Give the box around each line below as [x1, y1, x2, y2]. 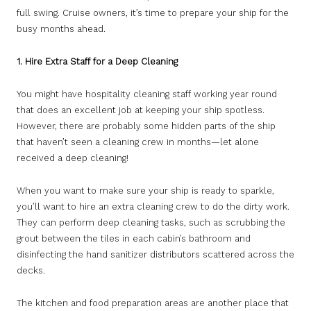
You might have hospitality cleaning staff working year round [17, 89, 277, 100]
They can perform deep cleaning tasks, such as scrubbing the [17, 217, 285, 228]
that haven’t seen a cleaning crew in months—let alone [17, 137, 259, 148]
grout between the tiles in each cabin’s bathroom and [17, 233, 251, 244]
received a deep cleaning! [17, 153, 128, 164]
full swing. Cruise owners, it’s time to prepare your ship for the [17, 8, 289, 19]
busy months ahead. [17, 24, 106, 35]
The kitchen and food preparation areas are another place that [17, 298, 289, 309]
